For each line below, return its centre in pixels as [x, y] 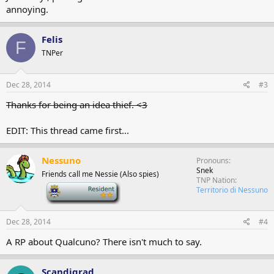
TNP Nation [216, 180]
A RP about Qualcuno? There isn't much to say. [104, 241]
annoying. [27, 9]
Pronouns [213, 160]
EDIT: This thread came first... [68, 130]
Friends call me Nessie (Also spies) [100, 174]
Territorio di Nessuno [232, 190]
